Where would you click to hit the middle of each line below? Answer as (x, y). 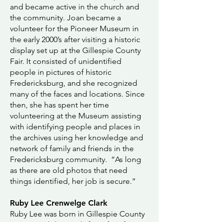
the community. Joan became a (65, 18)
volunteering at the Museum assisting (76, 116)
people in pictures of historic (61, 72)
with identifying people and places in (75, 127)
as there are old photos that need (69, 170)
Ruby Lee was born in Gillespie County (77, 214)
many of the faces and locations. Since (77, 94)
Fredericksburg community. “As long (76, 159)
